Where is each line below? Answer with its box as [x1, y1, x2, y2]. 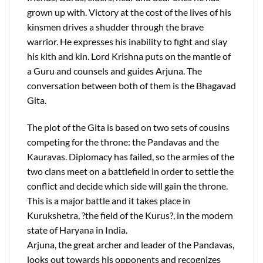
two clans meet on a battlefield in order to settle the [27, 166, 234, 177]
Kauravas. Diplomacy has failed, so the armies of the [27, 151, 234, 163]
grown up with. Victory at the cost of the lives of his [27, 6, 231, 18]
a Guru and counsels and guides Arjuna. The [27, 65, 202, 77]
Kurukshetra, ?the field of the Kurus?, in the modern [27, 210, 233, 221]
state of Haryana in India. [27, 224, 127, 236]
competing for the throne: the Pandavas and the [27, 136, 219, 148]
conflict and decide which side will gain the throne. [27, 180, 228, 192]
